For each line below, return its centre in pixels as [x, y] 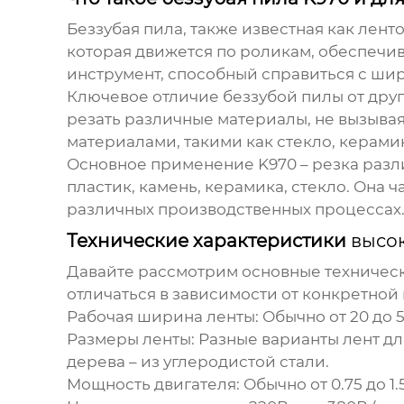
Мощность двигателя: [153, 385]
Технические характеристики [208, 241]
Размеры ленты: [130, 340]
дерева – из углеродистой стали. [197, 362]
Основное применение [162, 165]
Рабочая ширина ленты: [162, 317]
